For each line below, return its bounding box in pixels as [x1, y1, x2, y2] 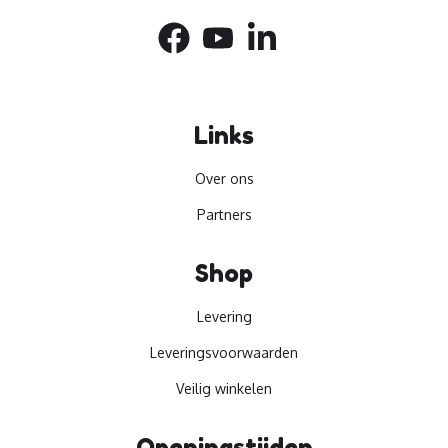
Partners [196, 206, 252, 223]
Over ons [194, 170, 254, 187]
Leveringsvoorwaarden [150, 344, 298, 361]
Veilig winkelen [176, 380, 272, 397]
